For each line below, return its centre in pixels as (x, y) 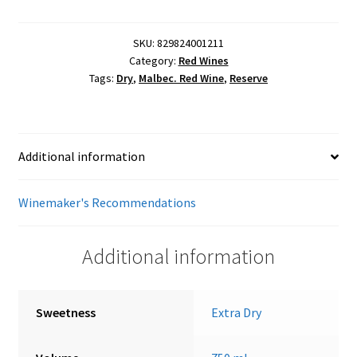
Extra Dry (237, 312)
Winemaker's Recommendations (107, 203)
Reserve (249, 78)
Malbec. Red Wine (181, 78)
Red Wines (203, 61)
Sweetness (66, 312)
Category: (153, 61)
